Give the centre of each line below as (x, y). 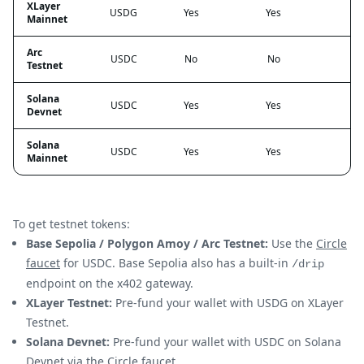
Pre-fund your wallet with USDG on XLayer (228, 302)
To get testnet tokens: (71, 223)
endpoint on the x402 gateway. (110, 283)
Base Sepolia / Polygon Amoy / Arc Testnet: (147, 243)
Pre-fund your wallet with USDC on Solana (225, 341)
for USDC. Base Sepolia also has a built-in (176, 262)
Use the (292, 243)
